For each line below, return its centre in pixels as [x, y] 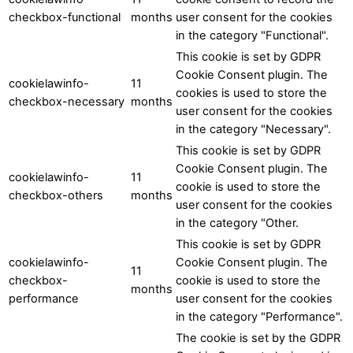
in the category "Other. [237, 223]
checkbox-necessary [67, 101]
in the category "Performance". [259, 316]
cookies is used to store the [251, 93]
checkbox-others [56, 195]
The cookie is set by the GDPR [258, 338]
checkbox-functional [65, 17]
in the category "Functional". [252, 35]
